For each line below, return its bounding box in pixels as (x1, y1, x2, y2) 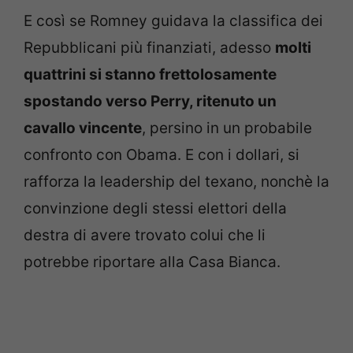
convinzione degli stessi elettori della (24, 199, 287, 217)
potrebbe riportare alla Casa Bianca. (24, 252, 281, 271)
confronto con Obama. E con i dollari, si (24, 145, 299, 164)
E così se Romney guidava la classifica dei (24, 11, 323, 30)
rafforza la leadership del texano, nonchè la (24, 172, 329, 191)
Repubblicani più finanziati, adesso (24, 38, 275, 57)
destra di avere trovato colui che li (24, 225, 266, 244)
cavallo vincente (24, 118, 142, 137)
